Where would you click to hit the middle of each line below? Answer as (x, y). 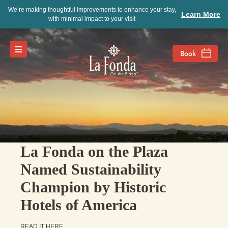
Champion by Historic (93, 187)
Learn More (201, 14)
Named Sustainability (91, 169)
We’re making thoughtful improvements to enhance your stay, (92, 10)
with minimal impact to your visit (92, 19)
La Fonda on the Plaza (94, 151)
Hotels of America (79, 205)
